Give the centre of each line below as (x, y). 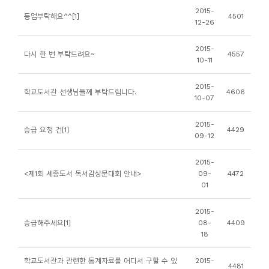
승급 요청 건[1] (47, 130)
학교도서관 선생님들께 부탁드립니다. (80, 92)
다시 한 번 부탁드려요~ (59, 54)
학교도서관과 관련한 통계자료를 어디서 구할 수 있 (101, 261)
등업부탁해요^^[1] (52, 16)
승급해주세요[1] (47, 223)
